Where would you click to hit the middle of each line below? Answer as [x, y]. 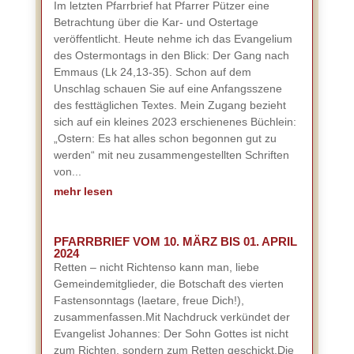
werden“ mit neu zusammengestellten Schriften [171, 155]
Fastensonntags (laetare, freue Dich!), [149, 300]
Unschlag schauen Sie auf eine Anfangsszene [168, 88]
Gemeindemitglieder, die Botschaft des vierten [168, 284]
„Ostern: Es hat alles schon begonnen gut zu [165, 138]
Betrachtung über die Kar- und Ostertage [156, 22]
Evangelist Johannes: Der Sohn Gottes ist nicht [171, 333]
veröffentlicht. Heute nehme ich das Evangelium [173, 39]
